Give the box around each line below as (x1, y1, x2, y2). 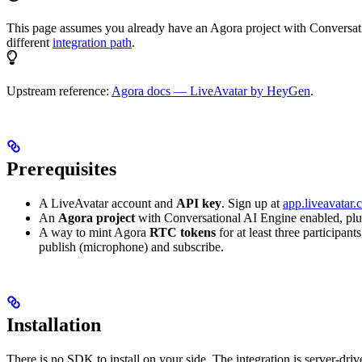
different (6, 36, 53, 50)
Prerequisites (6, 158, 116, 180)
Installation (6, 314, 101, 335)
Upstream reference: (6, 84, 112, 99)
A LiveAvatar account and (39, 196, 176, 210)
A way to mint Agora (39, 225, 149, 239)
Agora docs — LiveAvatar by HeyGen (112, 84, 310, 99)
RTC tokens (149, 225, 216, 239)
